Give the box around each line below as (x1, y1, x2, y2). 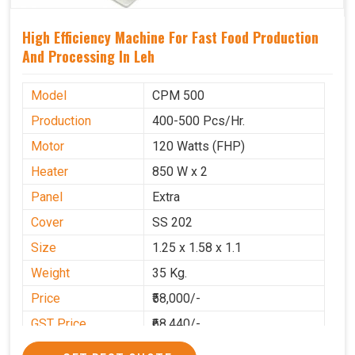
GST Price (31, 316, 86, 332)
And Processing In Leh (22, 46, 155, 67)
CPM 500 (152, 88, 204, 104)
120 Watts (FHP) (152, 139, 245, 155)
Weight (31, 265, 70, 281)
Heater (31, 164, 68, 180)
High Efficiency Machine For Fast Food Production (22, 27, 319, 48)
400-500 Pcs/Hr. (152, 113, 245, 129)
